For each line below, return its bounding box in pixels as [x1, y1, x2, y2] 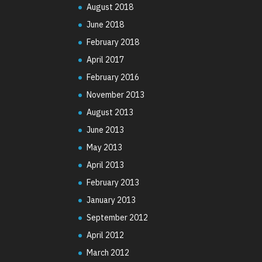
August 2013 [87, 106, 134, 118]
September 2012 [87, 212, 149, 223]
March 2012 [87, 247, 130, 258]
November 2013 [87, 89, 145, 100]
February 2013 [87, 177, 140, 188]
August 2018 [87, 1, 134, 12]
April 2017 [87, 54, 125, 65]
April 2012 [87, 229, 125, 240]
